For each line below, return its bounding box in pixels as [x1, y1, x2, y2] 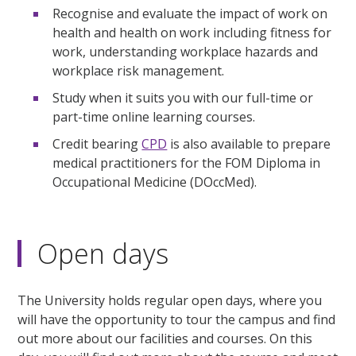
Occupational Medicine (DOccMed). [52, 172, 257, 191]
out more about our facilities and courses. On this [17, 330, 313, 348]
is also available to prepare [167, 134, 331, 153]
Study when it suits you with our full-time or [52, 88, 314, 106]
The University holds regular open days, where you [17, 292, 323, 310]
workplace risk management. [52, 61, 225, 79]
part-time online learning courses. [52, 107, 256, 126]
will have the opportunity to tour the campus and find [17, 311, 336, 329]
